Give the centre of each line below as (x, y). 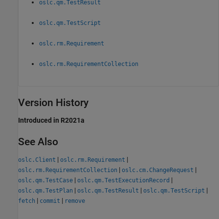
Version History (53, 102)
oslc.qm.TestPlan (45, 191)
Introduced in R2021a (51, 120)
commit (50, 201)
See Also (38, 142)
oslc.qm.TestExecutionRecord (123, 181)
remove (75, 201)
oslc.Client (37, 160)
